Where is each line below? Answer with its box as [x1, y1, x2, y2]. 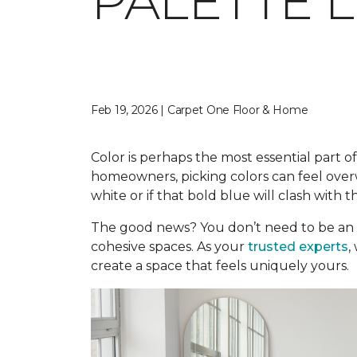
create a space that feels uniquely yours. [91, 258, 349, 273]
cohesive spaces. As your [91, 239, 248, 254]
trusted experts [248, 239, 348, 254]
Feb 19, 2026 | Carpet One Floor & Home [91, 103, 308, 117]
